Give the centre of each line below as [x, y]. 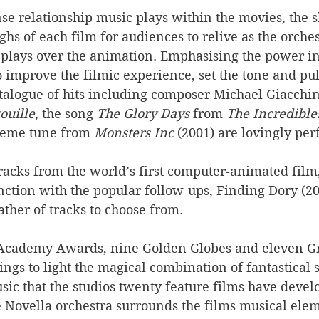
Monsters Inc [134, 133]
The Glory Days [143, 114]
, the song [66, 114]
